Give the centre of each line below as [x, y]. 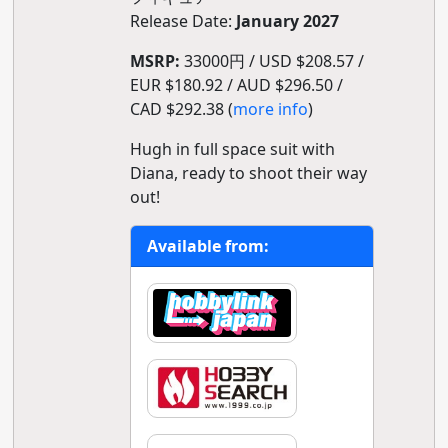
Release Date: [182, 21]
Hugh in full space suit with [232, 149]
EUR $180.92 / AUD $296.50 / [236, 85]
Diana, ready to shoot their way [248, 173]
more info [270, 109]
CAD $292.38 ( [181, 109]
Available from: [207, 246]
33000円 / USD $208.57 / [271, 61]
